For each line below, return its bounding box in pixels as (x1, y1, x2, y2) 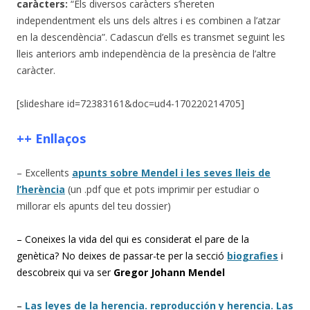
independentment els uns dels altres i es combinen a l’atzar (17, 13, 280, 27)
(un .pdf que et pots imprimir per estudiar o (65, 182, 259, 196)
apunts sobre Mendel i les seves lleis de (72, 165, 271, 179)
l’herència (17, 182, 65, 196)
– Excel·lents (17, 165, 72, 179)
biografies (227, 248, 278, 262)
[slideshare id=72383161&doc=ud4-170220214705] (17, 96, 244, 110)
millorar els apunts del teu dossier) (17, 199, 171, 212)
